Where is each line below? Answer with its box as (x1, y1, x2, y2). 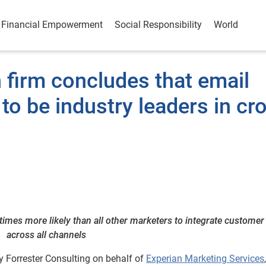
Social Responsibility (115, 19, 202, 30)
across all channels (6, 229, 86, 240)
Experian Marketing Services (146, 253, 264, 264)
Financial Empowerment (1, 19, 103, 30)
